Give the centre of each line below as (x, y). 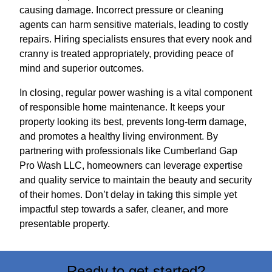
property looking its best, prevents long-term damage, (133, 121)
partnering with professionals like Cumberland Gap (128, 151)
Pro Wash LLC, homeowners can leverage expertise (131, 165)
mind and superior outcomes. (82, 68)
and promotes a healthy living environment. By (119, 136)
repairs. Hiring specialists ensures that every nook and (136, 39)
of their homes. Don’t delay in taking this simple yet (128, 194)
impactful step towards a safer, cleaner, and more (124, 209)
